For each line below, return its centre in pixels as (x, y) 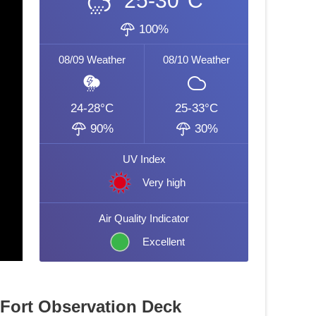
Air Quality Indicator (144, 218)
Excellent (164, 242)
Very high (164, 182)
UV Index (144, 159)
